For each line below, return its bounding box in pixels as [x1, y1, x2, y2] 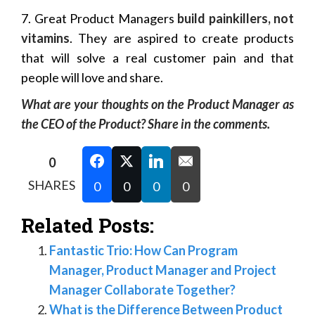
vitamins [21, 30, 70, 46]
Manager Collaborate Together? [49, 281, 236, 297]
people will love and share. [21, 69, 163, 85]
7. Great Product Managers [21, 10, 177, 26]
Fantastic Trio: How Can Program [49, 242, 238, 258]
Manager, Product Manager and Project [49, 262, 276, 278]
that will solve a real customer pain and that [21, 49, 294, 65]
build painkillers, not [177, 10, 294, 26]
